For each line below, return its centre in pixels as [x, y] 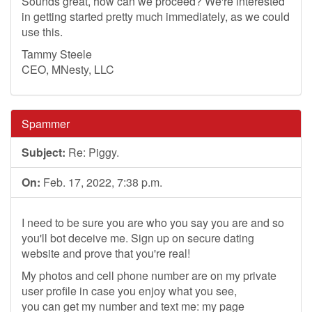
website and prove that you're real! [106, 253]
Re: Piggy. [92, 152]
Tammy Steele [57, 54]
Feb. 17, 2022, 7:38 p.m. [101, 182]
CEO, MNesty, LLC [68, 69]
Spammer [46, 124]
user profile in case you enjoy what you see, [129, 291]
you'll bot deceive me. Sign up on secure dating [138, 238]
